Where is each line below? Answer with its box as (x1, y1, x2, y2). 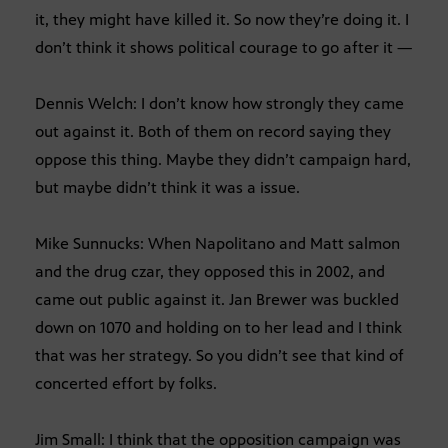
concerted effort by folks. (35, 373, 217, 393)
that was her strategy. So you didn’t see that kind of (35, 345, 404, 365)
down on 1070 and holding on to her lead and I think (35, 317, 402, 337)
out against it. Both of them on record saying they (35, 121, 391, 141)
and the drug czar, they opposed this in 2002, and (35, 261, 385, 281)
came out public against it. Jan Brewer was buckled (35, 289, 399, 309)
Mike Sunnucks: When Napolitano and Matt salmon (35, 233, 400, 253)
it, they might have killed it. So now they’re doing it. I (35, 9, 409, 29)
